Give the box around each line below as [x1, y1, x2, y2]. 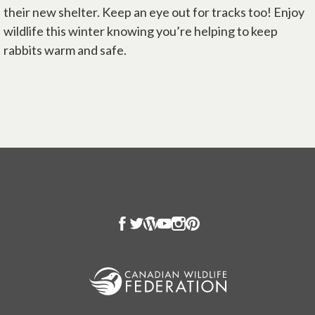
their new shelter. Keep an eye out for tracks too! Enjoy [4, 4, 304, 20]
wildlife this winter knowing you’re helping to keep [4, 23, 278, 39]
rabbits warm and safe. [4, 42, 127, 58]
